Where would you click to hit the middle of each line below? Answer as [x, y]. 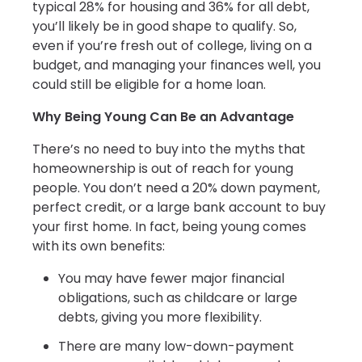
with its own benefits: [99, 246]
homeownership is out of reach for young [163, 169]
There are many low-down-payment [176, 347]
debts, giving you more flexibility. [160, 318]
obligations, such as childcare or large [178, 298]
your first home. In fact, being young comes [169, 227]
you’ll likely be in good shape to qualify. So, [164, 27]
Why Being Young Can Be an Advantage [163, 117]
